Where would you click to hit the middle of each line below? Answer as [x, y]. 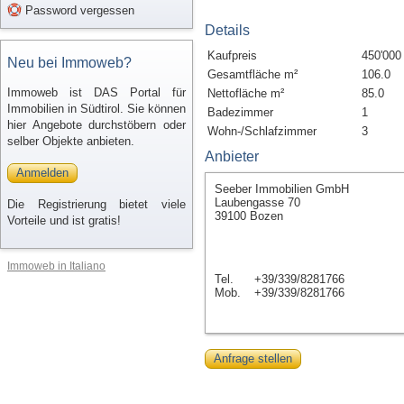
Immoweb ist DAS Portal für [96, 92]
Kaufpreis [232, 55]
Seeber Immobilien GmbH [282, 189]
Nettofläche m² [246, 93]
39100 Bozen [249, 216]
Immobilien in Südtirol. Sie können [96, 109]
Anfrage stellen [253, 358]
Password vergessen [78, 10]
